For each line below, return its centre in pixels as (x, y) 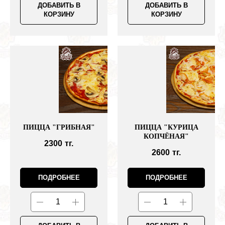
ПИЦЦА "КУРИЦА (166, 128)
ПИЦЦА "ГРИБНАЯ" (59, 128)
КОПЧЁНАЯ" (166, 137)
